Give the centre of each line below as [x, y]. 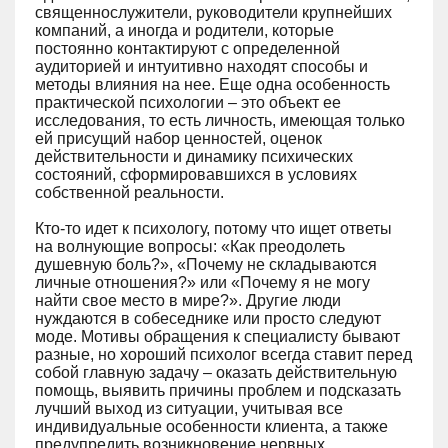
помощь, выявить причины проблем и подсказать [218, 390]
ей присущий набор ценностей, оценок [178, 138]
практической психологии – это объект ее [188, 102]
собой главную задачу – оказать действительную [216, 372]
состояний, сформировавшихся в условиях [196, 174]
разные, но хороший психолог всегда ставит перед [223, 354]
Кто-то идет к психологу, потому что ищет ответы [213, 228]
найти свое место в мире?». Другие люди [188, 300]
